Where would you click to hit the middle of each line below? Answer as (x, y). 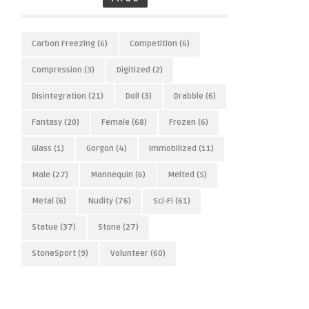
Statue (45, 227)
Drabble (189, 96)
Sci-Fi (163, 201)
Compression (57, 70)
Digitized (133, 70)
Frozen (182, 122)
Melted (181, 175)
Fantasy (47, 122)
